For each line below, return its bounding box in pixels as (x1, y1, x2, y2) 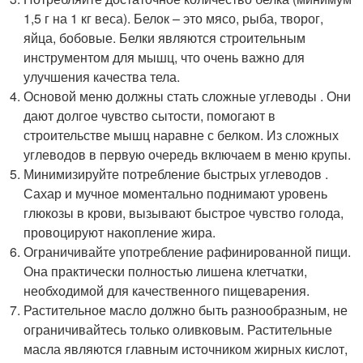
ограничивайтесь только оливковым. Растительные (23, 320, 333, 339)
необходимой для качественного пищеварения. (23, 281, 310, 300)
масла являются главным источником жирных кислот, (23, 340, 348, 358)
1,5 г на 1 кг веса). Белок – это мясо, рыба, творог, (23, 9, 324, 28)
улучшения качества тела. (23, 67, 181, 86)
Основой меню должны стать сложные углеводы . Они (23, 87, 352, 105)
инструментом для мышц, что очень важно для (23, 48, 305, 66)
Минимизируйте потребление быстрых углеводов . (23, 164, 329, 183)
